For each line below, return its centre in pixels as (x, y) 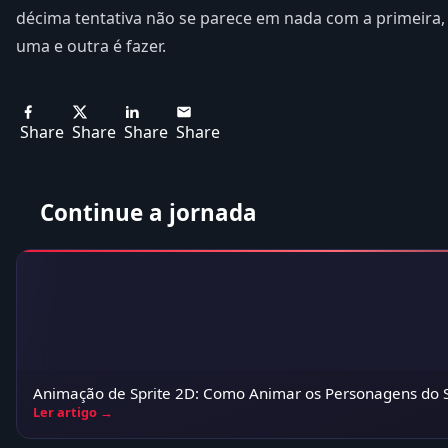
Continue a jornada (148, 213)
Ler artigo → (73, 411)
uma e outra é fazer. (91, 46)
